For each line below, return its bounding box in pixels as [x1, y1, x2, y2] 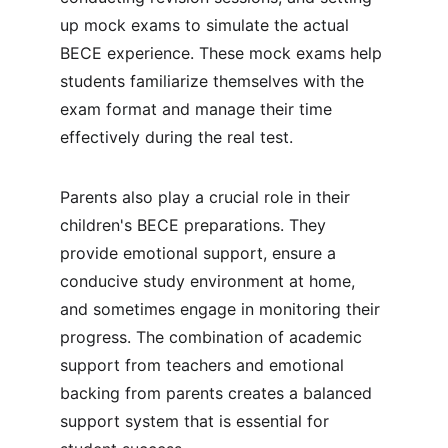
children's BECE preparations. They [60, 215, 331, 235]
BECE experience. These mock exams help [60, 43, 387, 63]
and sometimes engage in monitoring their [60, 299, 385, 319]
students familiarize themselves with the [60, 71, 369, 91]
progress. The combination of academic [60, 327, 367, 347]
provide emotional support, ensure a [60, 243, 341, 263]
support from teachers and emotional [60, 355, 349, 375]
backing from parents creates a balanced [60, 383, 377, 403]
